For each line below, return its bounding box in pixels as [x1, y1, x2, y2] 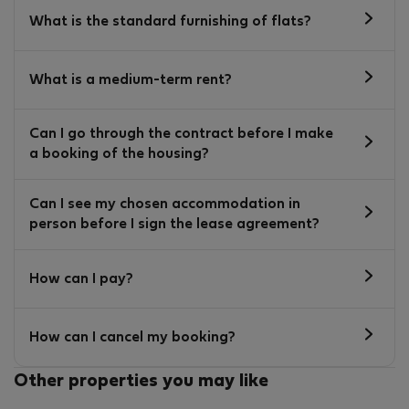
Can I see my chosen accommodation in [29, 198, 300, 212]
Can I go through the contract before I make [29, 128, 333, 142]
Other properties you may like [14, 373, 268, 391]
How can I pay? [29, 272, 133, 286]
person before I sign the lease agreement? [29, 218, 320, 232]
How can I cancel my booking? [29, 330, 236, 344]
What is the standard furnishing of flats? [29, 15, 311, 28]
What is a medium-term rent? [29, 73, 232, 87]
